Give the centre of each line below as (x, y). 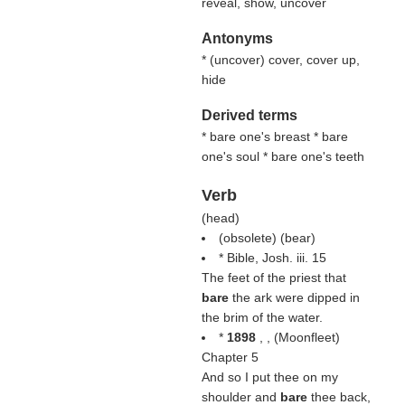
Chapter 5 (230, 357)
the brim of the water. (262, 317)
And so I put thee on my (269, 377)
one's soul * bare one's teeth (283, 156)
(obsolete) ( (251, 238)
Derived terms (249, 115)
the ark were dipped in (296, 297)
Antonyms (237, 38)
